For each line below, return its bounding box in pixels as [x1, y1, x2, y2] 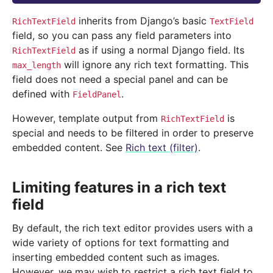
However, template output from [12, 112, 161, 125]
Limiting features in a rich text [12, 179, 226, 197]
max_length [12, 60, 61, 71]
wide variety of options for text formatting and [12, 236, 229, 249]
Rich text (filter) [126, 141, 198, 154]
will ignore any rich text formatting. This [61, 58, 249, 71]
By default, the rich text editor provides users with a [12, 222, 253, 235]
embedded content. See [12, 141, 126, 154]
